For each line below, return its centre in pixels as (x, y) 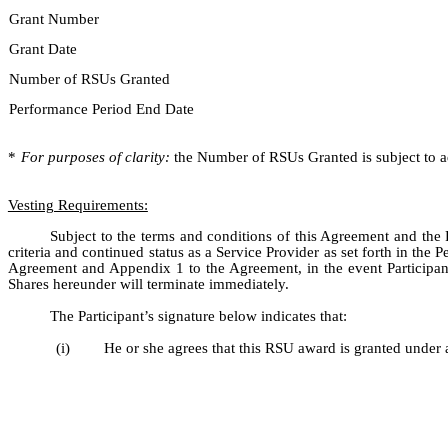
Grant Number (54, 19)
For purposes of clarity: (96, 157)
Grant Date (43, 49)
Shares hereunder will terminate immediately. (148, 283)
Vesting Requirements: (77, 205)
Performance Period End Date (102, 109)
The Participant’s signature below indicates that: (198, 315)
